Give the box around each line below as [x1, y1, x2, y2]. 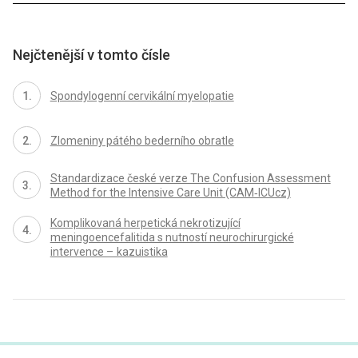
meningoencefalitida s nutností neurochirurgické [50, 230, 294, 244]
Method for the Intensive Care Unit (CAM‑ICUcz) [50, 186, 291, 200]
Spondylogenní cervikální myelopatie [50, 89, 234, 103]
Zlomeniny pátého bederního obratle [50, 134, 234, 148]
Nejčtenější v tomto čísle [13, 46, 170, 63]
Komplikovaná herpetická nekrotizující [50, 216, 241, 229]
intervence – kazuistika [50, 245, 168, 258]
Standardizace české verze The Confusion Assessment [50, 172, 331, 185]
